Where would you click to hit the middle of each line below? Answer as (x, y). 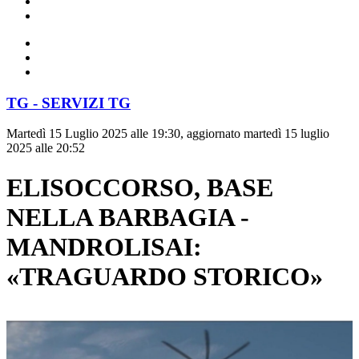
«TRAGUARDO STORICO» (165, 276)
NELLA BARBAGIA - (128, 217)
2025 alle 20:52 (46, 148)
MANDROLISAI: (104, 246)
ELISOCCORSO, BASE (140, 187)
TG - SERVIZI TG (69, 103)
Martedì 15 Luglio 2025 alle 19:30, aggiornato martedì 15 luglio (168, 134)
